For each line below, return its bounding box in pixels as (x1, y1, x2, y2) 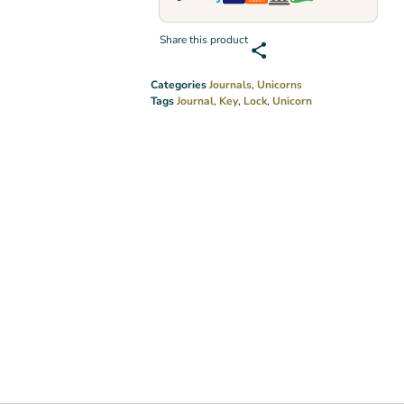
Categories (151, 78, 207, 93)
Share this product (160, 32, 249, 48)
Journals (209, 78, 252, 93)
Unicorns (257, 78, 303, 93)
